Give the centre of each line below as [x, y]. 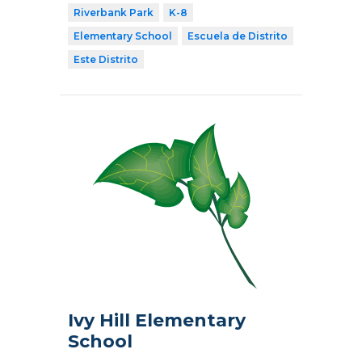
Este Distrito [106, 59]
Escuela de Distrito [238, 36]
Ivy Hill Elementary [157, 320]
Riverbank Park [114, 12]
